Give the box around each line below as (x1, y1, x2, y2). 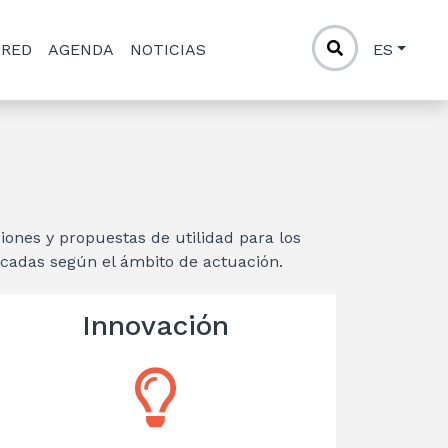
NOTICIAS (130, 40, 207, 59)
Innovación (82, 309, 230, 342)
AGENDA (48, 40, 115, 59)
